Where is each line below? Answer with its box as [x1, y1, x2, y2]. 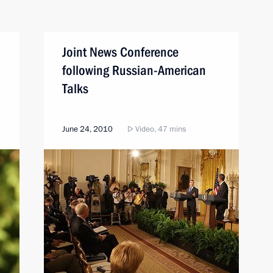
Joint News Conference [62, 44, 179, 60]
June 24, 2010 [62, 124, 113, 135]
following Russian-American [62, 63, 206, 78]
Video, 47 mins [133, 124, 186, 135]
